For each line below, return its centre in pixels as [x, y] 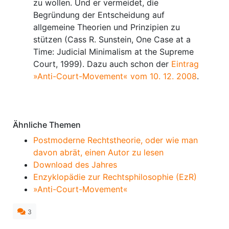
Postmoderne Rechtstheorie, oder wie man [116, 140]
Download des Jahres [75, 164]
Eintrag [185, 64]
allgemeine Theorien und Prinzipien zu [107, 27]
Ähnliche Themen [47, 124]
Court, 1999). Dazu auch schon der [102, 64]
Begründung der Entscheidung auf [99, 15]
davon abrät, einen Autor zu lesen [98, 152]
